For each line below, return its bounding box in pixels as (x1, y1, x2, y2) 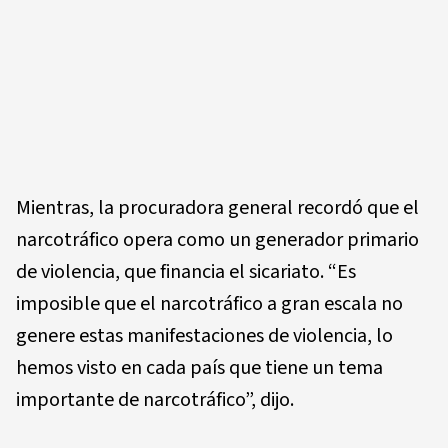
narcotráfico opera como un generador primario (16, 226, 419, 255)
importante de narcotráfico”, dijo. (16, 386, 294, 415)
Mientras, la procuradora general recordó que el (16, 194, 419, 223)
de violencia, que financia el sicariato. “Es (16, 258, 356, 287)
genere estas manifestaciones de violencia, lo (16, 322, 393, 351)
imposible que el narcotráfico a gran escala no (16, 290, 403, 319)
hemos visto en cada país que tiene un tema (16, 354, 383, 383)
